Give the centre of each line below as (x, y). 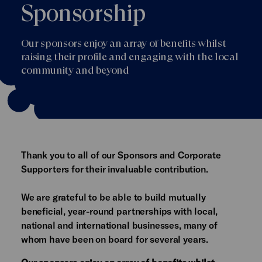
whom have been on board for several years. (115, 239)
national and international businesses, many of (119, 225)
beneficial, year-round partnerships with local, (119, 211)
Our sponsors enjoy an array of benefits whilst (123, 43)
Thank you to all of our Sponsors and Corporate (121, 154)
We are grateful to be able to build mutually (113, 196)
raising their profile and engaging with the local (130, 57)
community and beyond (75, 70)
